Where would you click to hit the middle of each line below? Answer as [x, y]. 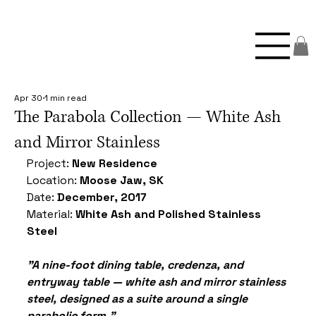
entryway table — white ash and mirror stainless [158, 282]
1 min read [66, 98]
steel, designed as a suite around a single [139, 299]
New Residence [115, 163]
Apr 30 [28, 98]
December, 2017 [102, 197]
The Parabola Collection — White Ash [147, 117]
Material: [51, 214]
